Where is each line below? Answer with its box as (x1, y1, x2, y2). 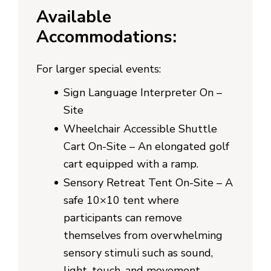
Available (36, 5, 111, 28)
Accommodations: (36, 25, 177, 48)
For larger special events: (36, 61, 161, 76)
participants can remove (64, 210, 182, 225)
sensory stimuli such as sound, (64, 245, 213, 260)
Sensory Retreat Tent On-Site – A (64, 175, 233, 190)
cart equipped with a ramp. (64, 156, 198, 171)
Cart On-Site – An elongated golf (64, 139, 229, 154)
